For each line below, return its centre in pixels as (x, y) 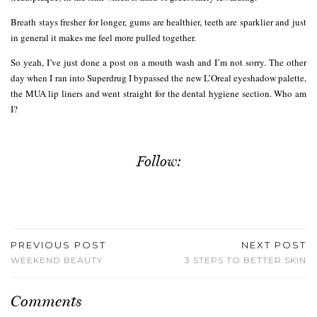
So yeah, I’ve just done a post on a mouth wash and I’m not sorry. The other (158, 62)
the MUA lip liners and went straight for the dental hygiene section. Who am (158, 93)
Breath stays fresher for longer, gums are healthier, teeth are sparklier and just (158, 22)
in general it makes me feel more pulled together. (103, 37)
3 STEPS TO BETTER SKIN (246, 260)
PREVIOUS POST (58, 245)
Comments (46, 301)
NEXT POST (274, 245)
